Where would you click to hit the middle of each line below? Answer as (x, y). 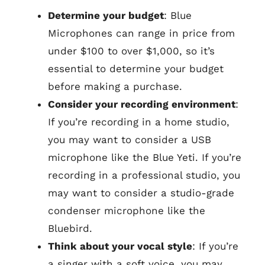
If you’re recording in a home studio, (139, 122)
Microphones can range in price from (141, 33)
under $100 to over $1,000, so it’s (131, 51)
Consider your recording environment (142, 104)
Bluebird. (70, 228)
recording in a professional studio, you (144, 175)
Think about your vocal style (120, 246)
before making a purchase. (115, 86)
